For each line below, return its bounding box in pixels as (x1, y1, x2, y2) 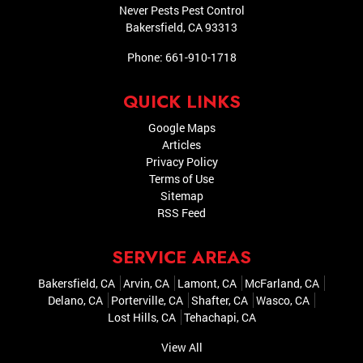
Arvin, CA (123, 275, 169, 292)
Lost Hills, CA (107, 310, 176, 326)
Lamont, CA (177, 275, 237, 292)
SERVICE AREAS (112, 245, 251, 271)
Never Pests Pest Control (118, 2, 245, 19)
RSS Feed (157, 205, 206, 221)
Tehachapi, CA (183, 310, 256, 326)
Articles (162, 137, 201, 153)
